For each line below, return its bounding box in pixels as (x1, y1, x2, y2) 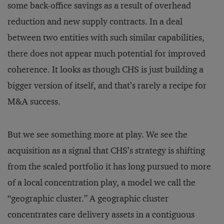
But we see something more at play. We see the (7, 129, 187, 140)
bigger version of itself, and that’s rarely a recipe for (7, 80, 206, 91)
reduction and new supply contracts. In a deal (7, 16, 182, 27)
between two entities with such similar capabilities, (7, 32, 204, 43)
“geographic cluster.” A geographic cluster (7, 193, 168, 204)
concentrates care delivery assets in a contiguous (7, 209, 194, 220)
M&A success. (7, 96, 60, 107)
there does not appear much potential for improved (7, 48, 205, 59)
